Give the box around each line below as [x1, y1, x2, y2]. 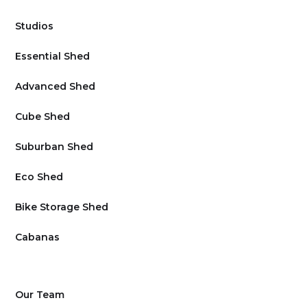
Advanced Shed [15, 80, 96, 93]
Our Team [15, 288, 65, 302]
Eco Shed [15, 171, 64, 184]
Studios [15, 20, 54, 33]
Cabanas [15, 231, 60, 244]
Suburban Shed [15, 140, 94, 153]
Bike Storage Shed [15, 201, 109, 214]
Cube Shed [15, 110, 71, 123]
